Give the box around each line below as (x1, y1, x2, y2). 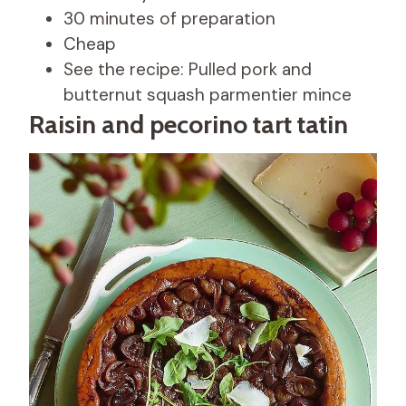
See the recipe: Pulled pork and (63, 58, 312, 82)
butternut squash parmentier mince (63, 83, 352, 107)
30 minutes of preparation (63, 7, 275, 31)
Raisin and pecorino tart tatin (29, 109, 348, 140)
